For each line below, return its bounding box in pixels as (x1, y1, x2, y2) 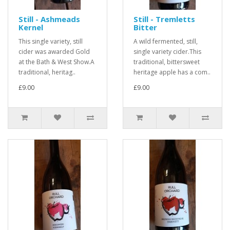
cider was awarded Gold (18, 47, 90, 56)
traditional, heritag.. (18, 68, 75, 76)
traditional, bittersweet (133, 57, 200, 66)
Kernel (18, 22, 43, 32)
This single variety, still (18, 37, 83, 46)
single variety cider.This (133, 47, 201, 56)
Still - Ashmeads (18, 14, 80, 24)
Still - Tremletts (133, 14, 195, 24)
